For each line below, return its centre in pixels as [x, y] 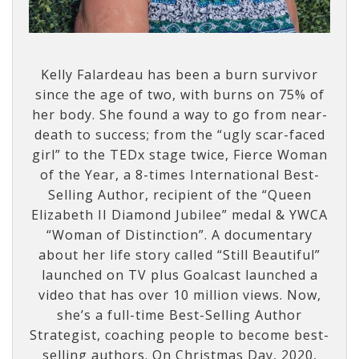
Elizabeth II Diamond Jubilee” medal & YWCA [179, 215]
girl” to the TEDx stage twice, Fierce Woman [179, 155]
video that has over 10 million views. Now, [179, 295]
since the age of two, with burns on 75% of [179, 95]
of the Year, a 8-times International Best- [179, 175]
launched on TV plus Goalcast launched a [179, 275]
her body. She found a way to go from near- [179, 115]
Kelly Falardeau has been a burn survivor [179, 75]
